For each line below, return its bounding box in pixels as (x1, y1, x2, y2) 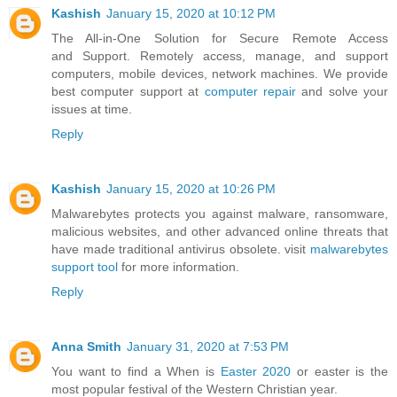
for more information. (118, 259, 239, 274)
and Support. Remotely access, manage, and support (51, 48, 388, 63)
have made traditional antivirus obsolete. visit (51, 241, 310, 256)
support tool (51, 259, 118, 274)
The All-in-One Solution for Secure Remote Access (51, 30, 388, 45)
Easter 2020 (220, 363, 292, 378)
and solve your (295, 83, 388, 98)
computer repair (204, 83, 296, 98)
